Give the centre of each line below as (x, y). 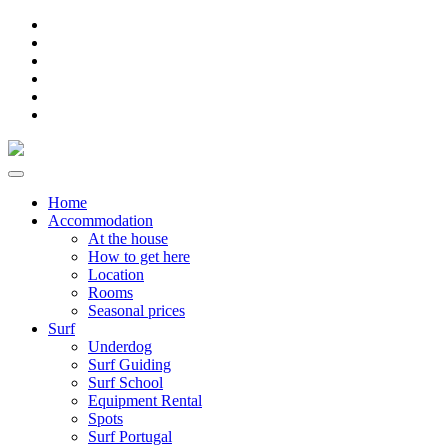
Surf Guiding (129, 364)
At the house (128, 238)
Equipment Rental (145, 400)
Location (116, 274)
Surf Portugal (130, 436)
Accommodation (100, 220)
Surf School (125, 382)
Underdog (120, 346)
